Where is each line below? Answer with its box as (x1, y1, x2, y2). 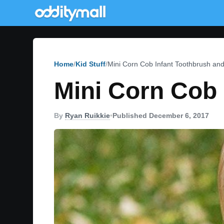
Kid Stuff (75, 60, 105, 68)
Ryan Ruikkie (65, 111, 110, 119)
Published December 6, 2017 (112, 111, 209, 119)
